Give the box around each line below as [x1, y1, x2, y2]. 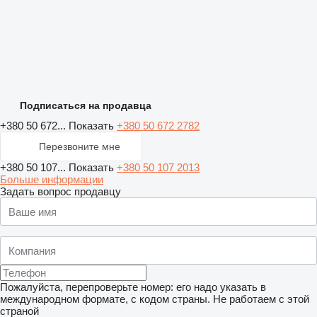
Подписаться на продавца [20, 100, 151, 112]
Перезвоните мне [39, 141, 120, 153]
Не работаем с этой [213, 293, 309, 306]
